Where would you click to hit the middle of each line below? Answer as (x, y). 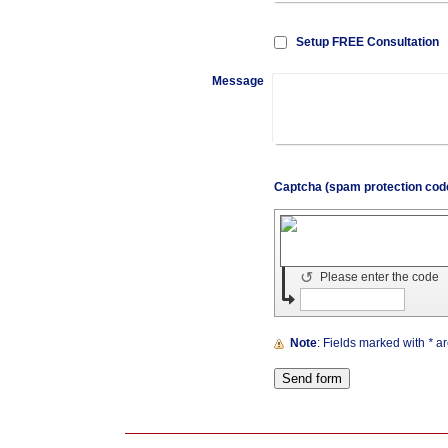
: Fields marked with (375, 342)
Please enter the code (380, 276)
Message (238, 80)
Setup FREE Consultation (367, 41)
